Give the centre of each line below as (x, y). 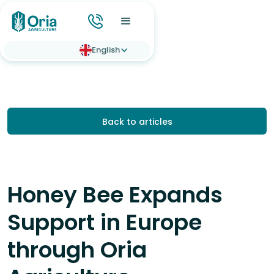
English (106, 50)
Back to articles (137, 122)
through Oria (77, 250)
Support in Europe (105, 222)
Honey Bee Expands (115, 195)
